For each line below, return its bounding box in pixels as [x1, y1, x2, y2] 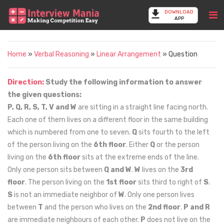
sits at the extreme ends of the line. [80, 153, 199, 161]
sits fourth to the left [137, 128, 209, 136]
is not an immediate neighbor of [12, 190, 118, 199]
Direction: [7, 78, 45, 86]
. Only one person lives [124, 190, 194, 199]
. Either [126, 140, 150, 149]
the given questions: [7, 90, 81, 99]
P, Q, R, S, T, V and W [7, 103, 76, 111]
